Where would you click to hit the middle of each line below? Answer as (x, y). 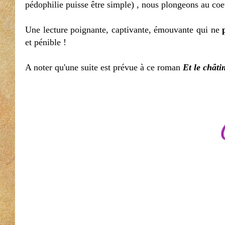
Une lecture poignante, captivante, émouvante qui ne (124, 30)
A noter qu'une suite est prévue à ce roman (104, 67)
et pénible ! (46, 42)
